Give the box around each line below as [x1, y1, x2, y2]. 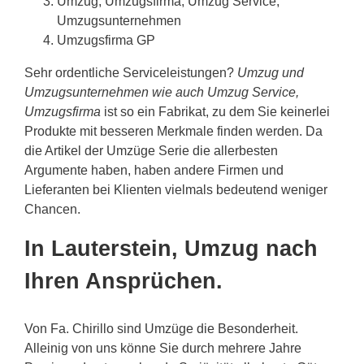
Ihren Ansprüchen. [24, 269, 223, 294]
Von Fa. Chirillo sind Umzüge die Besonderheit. [24, 322, 298, 336]
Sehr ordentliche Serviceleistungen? [24, 66, 237, 80]
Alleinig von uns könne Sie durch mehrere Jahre [24, 341, 301, 356]
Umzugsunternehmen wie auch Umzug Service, [24, 85, 299, 100]
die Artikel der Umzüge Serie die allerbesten [24, 144, 278, 158]
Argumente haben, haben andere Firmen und [24, 163, 284, 178]
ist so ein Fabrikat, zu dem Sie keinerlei [101, 105, 330, 119]
